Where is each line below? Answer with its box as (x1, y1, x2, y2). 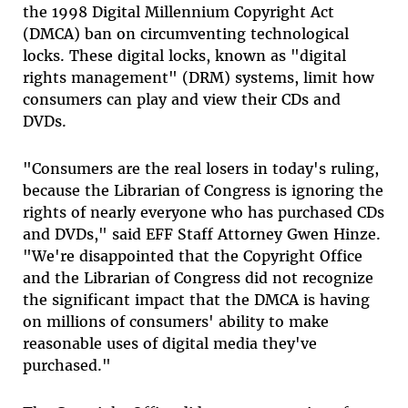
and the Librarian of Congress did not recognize (22, 268, 373, 287)
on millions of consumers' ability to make (22, 311, 329, 331)
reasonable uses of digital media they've (22, 333, 317, 352)
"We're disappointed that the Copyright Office (22, 246, 362, 265)
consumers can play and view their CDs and (22, 89, 341, 108)
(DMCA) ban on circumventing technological (22, 24, 349, 43)
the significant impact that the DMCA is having (22, 290, 370, 309)
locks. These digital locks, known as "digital (22, 46, 346, 65)
